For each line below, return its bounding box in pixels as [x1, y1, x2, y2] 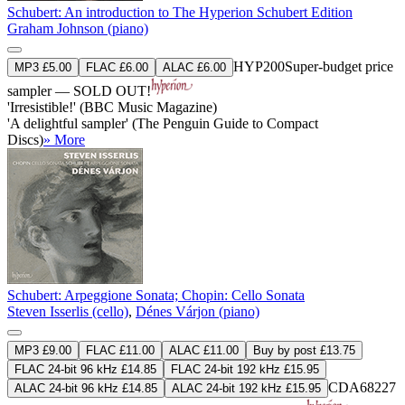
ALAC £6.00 [163, 60, 226, 74]
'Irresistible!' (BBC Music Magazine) [7, 99, 217, 115]
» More [43, 131, 85, 147]
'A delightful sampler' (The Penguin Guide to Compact [7, 115, 318, 131]
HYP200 [233, 58, 285, 74]
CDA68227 [328, 379, 396, 395]
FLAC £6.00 [86, 60, 148, 74]
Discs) [7, 131, 43, 147]
